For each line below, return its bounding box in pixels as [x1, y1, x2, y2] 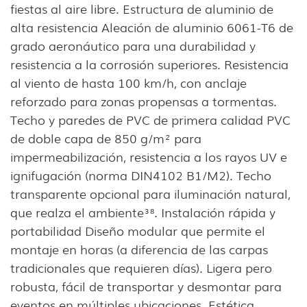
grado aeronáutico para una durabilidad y [10, 36, 256, 55]
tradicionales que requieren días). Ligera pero [10, 258, 272, 277]
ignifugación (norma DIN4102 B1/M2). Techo [10, 166, 271, 184]
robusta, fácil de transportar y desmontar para [10, 277, 282, 295]
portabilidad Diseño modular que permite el [10, 221, 265, 240]
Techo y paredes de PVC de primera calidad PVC [10, 110, 291, 129]
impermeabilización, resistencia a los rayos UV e [10, 147, 287, 166]
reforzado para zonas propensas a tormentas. [10, 92, 277, 110]
